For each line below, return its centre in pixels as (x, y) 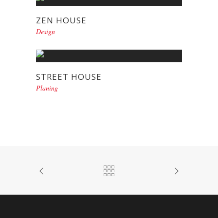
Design (45, 31)
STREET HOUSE (69, 76)
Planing (47, 88)
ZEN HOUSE (61, 20)
